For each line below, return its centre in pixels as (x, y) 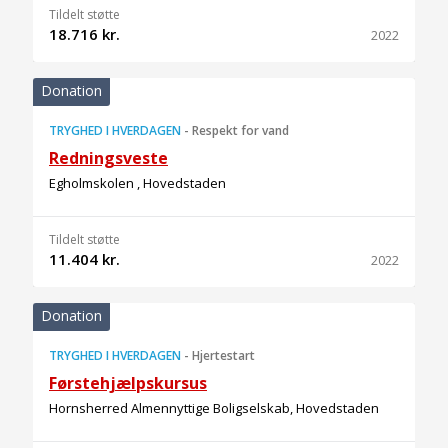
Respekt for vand (240, 130)
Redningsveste (108, 158)
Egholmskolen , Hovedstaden (137, 183)
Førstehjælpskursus (128, 383)
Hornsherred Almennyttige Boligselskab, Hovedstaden (214, 408)
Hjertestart (223, 355)
